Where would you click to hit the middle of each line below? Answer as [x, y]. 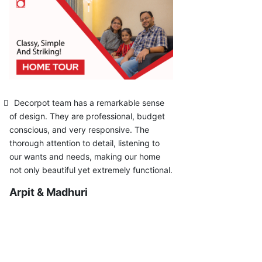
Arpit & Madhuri [49, 192]
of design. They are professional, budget [87, 116]
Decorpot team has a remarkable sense [89, 102]
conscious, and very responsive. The [79, 129]
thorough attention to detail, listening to [85, 143]
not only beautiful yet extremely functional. [91, 170]
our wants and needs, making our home [85, 156]
